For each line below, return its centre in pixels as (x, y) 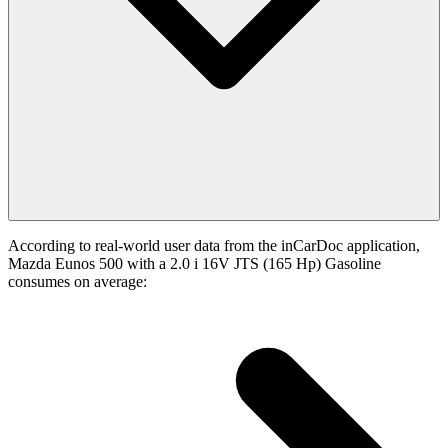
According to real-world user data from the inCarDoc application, (214, 246)
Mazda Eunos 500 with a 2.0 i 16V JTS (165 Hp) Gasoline (194, 264)
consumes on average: (77, 282)
